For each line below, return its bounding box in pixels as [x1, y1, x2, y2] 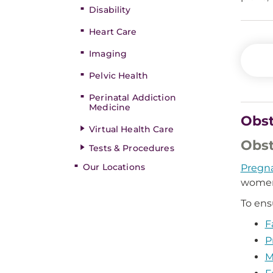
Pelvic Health [89, 70, 148, 81]
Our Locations [83, 161, 145, 172]
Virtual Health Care [89, 124, 174, 135]
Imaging [89, 48, 127, 59]
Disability [89, 4, 131, 15]
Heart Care [89, 26, 137, 37]
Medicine [89, 102, 131, 113]
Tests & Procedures [89, 143, 174, 154]
